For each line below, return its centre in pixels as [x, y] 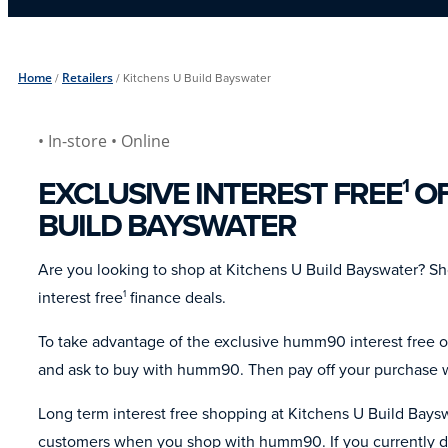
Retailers [87, 78]
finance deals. [176, 298]
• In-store [74, 141]
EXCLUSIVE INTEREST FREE [220, 193]
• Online [140, 141]
